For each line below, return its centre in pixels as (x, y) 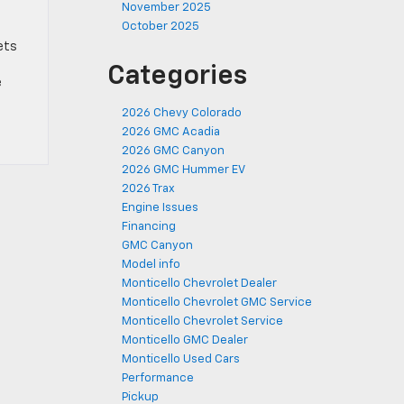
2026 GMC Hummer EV (184, 170)
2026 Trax (148, 189)
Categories (177, 77)
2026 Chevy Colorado (182, 113)
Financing (149, 227)
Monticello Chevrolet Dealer (199, 284)
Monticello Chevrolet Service (202, 321)
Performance (158, 378)
